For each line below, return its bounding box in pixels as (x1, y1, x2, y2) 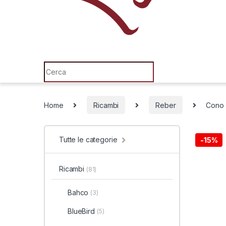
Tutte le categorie (59, 135, 118, 144)
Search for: (43, 61, 83, 70)
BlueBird (67, 207, 95, 216)
